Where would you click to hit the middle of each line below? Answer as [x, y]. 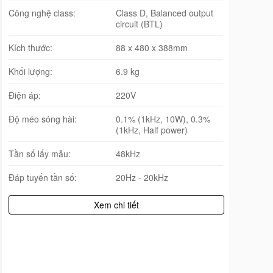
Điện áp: [25, 95]
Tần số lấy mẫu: [40, 153]
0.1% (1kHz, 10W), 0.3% [163, 119]
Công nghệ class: [42, 12]
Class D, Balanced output [165, 12]
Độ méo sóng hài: [43, 119]
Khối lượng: [30, 71]
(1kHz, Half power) [152, 129]
